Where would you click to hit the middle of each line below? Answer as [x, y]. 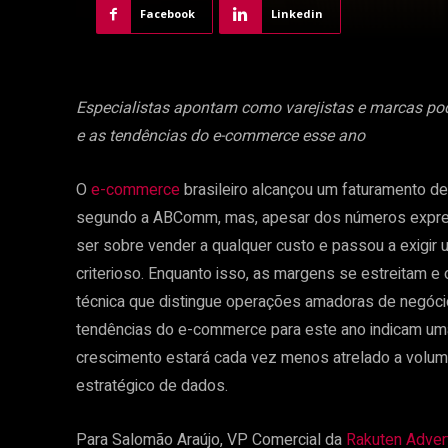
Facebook [167, 14]
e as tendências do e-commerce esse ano [220, 136]
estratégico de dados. [152, 386]
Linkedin [297, 14]
